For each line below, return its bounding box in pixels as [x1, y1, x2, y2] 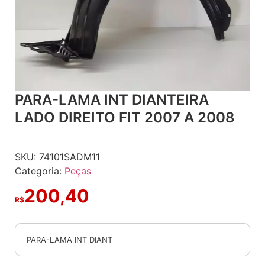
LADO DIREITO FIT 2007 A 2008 [15, 108, 235, 126]
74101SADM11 [39, 150, 100, 163]
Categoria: [15, 164, 64, 177]
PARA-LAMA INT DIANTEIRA [15, 91, 209, 108]
